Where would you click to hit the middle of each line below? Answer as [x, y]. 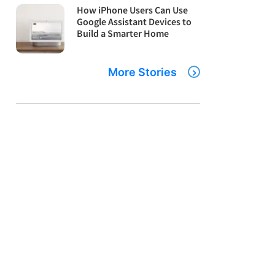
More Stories [142, 72]
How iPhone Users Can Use [133, 10]
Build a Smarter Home [123, 33]
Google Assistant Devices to [134, 22]
